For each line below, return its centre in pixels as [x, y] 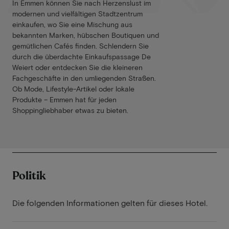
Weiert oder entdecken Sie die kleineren [77, 67]
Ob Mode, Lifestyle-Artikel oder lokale [73, 89]
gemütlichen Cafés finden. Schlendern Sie [81, 46]
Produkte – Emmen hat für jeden [64, 100]
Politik [29, 176]
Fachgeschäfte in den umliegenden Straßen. [84, 78]
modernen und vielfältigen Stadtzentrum [77, 14]
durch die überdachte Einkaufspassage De [82, 57]
